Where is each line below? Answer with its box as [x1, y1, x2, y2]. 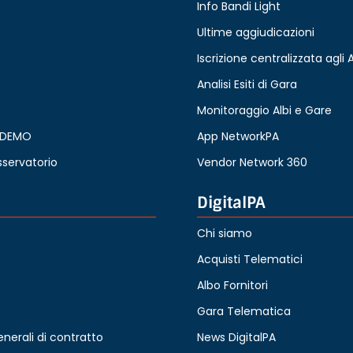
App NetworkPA [197, 128, 280, 144]
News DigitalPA [197, 329, 277, 345]
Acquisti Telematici [197, 251, 303, 267]
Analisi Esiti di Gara [197, 76, 298, 92]
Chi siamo [197, 225, 253, 241]
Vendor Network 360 [197, 154, 308, 170]
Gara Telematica [197, 303, 292, 319]
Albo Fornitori [197, 277, 269, 293]
